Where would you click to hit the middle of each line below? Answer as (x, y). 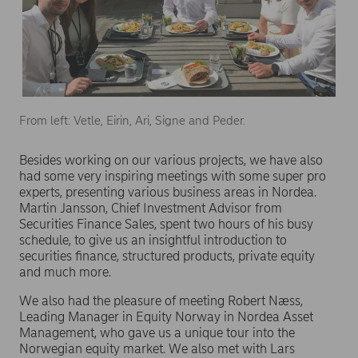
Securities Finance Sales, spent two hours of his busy (166, 225)
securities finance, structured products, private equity (167, 257)
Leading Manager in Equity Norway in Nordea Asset (166, 317)
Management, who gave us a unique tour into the (157, 333)
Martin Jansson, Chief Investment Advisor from (151, 209)
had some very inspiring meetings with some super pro (173, 177)
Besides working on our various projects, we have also (171, 161)
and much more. (65, 272)
